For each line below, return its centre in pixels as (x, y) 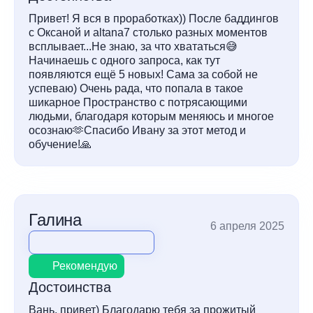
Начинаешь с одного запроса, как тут (124, 60)
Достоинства (70, 287)
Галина (55, 220)
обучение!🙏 (60, 144)
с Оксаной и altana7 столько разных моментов (148, 32)
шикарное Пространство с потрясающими (138, 102)
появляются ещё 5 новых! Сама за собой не (143, 74)
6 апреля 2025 (247, 226)
